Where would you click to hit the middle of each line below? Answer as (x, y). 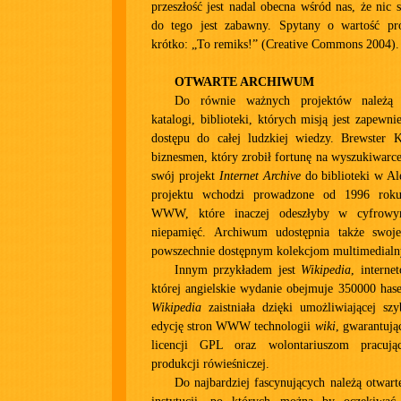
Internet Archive (260, 176)
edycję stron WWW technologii (233, 326)
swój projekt (185, 176)
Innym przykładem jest (238, 270)
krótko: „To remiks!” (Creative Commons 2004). (275, 44)
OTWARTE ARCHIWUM (244, 82)
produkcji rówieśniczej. (210, 364)
